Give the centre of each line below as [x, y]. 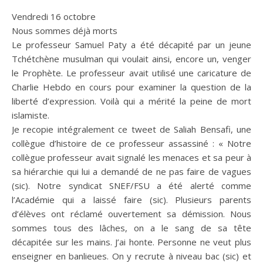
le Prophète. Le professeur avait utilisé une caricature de [131, 73]
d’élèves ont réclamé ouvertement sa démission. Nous [131, 214]
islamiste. [31, 115]
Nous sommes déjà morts [65, 31]
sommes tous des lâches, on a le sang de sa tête [131, 228]
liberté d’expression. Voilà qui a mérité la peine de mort [131, 101]
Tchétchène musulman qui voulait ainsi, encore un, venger [131, 59]
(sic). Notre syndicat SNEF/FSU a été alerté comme [131, 186]
